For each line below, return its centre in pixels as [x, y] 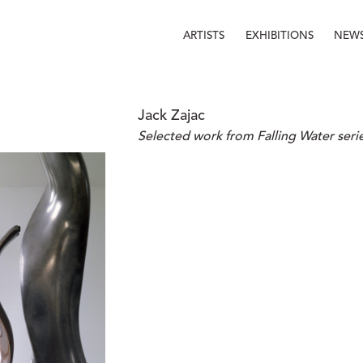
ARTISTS [204, 36]
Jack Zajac [171, 116]
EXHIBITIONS [280, 36]
